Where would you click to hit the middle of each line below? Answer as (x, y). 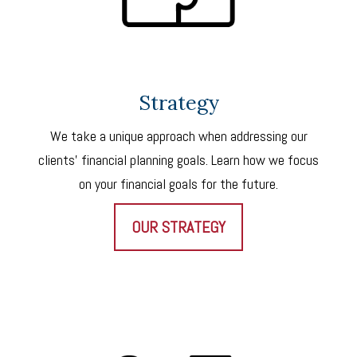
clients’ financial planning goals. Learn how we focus (178, 159)
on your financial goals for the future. (178, 183)
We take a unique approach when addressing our (178, 135)
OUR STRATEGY (178, 227)
